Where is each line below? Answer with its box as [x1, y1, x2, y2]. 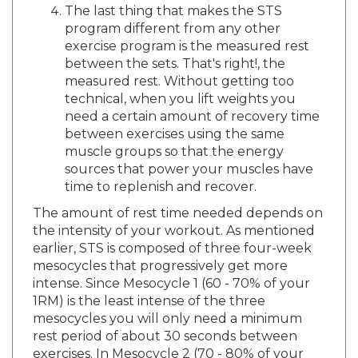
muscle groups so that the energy [65, 129, 284, 145]
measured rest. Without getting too [65, 58, 294, 74]
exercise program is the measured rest [65, 23, 309, 39]
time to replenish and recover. [65, 164, 257, 180]
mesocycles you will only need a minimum [33, 296, 302, 312]
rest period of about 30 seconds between [33, 313, 297, 329]
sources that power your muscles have [65, 146, 313, 162]
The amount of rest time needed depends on [33, 190, 323, 206]
